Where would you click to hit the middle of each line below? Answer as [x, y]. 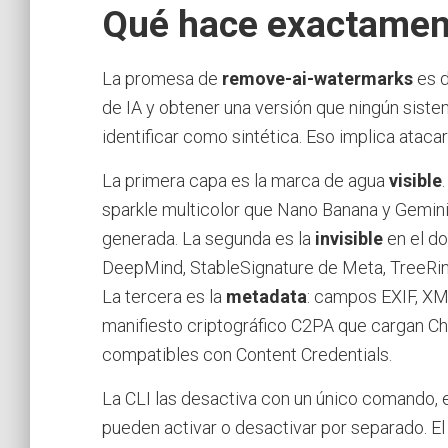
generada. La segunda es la [208, 238]
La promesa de [162, 78]
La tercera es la [164, 296]
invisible [349, 238]
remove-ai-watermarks [317, 78]
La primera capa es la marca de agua [245, 180]
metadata [266, 296]
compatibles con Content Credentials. [247, 354]
